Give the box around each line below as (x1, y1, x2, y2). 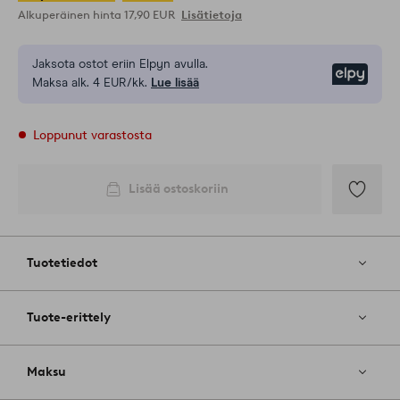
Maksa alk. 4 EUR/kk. (32, 77, 147, 90)
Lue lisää (151, 77, 199, 90)
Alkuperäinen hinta (18, 8, 124, 22)
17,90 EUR (124, 8, 178, 22)
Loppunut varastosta (33, 128, 152, 144)
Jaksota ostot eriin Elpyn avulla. (32, 58, 208, 71)
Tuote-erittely (27, 310, 111, 326)
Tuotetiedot (27, 255, 97, 271)
